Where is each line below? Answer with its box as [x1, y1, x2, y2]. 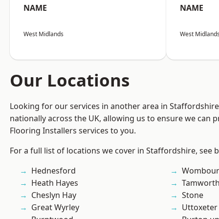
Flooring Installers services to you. [10, 125, 136, 136]
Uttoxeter [182, 202, 218, 213]
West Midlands [23, 30, 64, 39]
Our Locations [10, 68, 130, 92]
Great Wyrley [31, 202, 79, 213]
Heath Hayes [31, 177, 78, 189]
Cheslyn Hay [31, 190, 76, 201]
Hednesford [31, 165, 76, 176]
